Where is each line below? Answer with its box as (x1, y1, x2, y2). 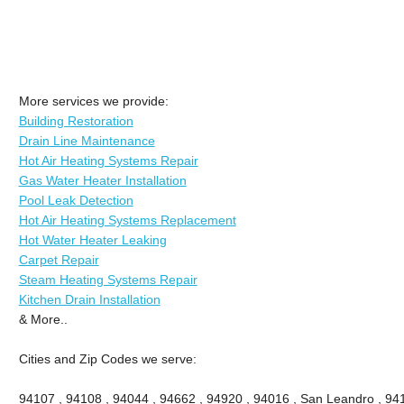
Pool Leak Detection (18, 192, 133, 207)
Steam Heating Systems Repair (18, 271, 197, 287)
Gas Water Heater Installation (18, 172, 187, 188)
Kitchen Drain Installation (18, 291, 161, 307)
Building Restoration (18, 113, 133, 128)
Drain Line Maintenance (18, 133, 155, 148)
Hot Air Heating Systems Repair (18, 152, 198, 168)
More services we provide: (18, 93, 169, 108)
